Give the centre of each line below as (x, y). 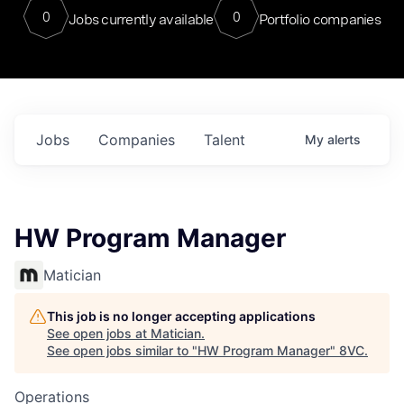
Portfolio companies (320, 19)
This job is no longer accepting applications (181, 316)
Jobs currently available (141, 19)
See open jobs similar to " (122, 350)
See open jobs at (99, 333)
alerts (344, 139)
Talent (225, 140)
